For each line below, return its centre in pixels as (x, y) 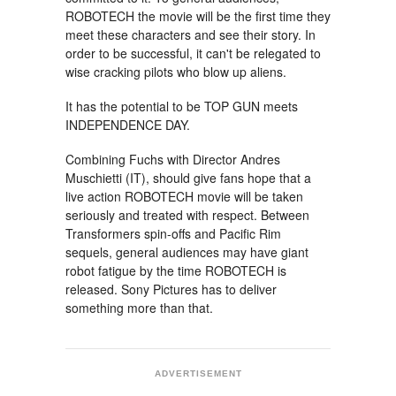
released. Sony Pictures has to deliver (171, 289)
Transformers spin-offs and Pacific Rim (173, 233)
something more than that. (139, 307)
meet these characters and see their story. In (190, 34)
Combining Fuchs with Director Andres (173, 159)
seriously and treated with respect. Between (187, 214)
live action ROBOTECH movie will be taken (184, 196)
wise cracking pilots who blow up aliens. (176, 71)
